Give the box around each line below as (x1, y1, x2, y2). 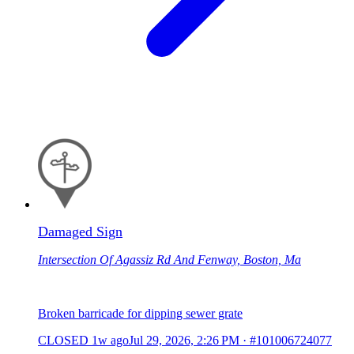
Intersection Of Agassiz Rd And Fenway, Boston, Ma (38, 252, 301, 266)
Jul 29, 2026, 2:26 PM (129, 333, 239, 347)
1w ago (92, 333, 129, 347)
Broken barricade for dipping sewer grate (38, 306, 243, 320)
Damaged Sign (38, 223, 122, 239)
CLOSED (38, 333, 88, 347)
